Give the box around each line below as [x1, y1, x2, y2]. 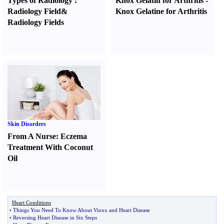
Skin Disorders [7, 120, 46, 127]
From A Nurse [7, 132, 56, 140]
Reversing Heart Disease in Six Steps [13, 214, 97, 220]
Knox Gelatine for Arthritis [115, 7, 207, 15]
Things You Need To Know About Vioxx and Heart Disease [13, 207, 150, 213]
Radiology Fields [7, 18, 64, 26]
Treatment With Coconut [7, 143, 93, 151]
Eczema [60, 132, 87, 140]
